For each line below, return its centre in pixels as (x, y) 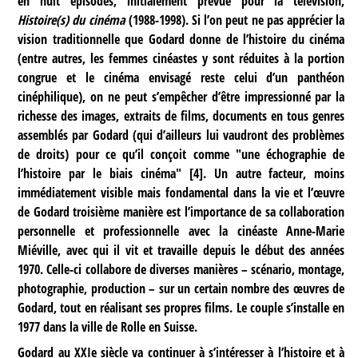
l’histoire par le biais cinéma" (99, 174)
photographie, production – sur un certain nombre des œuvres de (181, 289)
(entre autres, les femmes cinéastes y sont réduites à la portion (181, 59)
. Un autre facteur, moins (274, 174)
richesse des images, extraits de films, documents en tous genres (181, 116)
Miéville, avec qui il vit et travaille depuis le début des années (181, 251)
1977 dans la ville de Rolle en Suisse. (108, 327)
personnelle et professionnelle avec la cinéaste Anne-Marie (181, 231)
